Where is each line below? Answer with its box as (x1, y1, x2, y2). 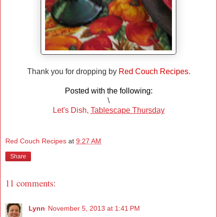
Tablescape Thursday (90, 106, 165, 115)
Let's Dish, (52, 106, 89, 115)
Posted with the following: (64, 87, 153, 95)
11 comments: (5, 176, 56, 189)
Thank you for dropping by (27, 67, 119, 76)
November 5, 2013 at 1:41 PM (48, 204, 140, 213)
